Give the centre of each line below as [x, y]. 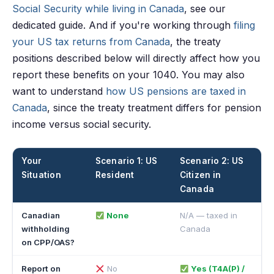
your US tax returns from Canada [91, 42]
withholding [45, 229]
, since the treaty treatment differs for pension [154, 108]
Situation [41, 175]
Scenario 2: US [212, 161]
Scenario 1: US [126, 161]
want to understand [59, 91]
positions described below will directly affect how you [136, 58]
